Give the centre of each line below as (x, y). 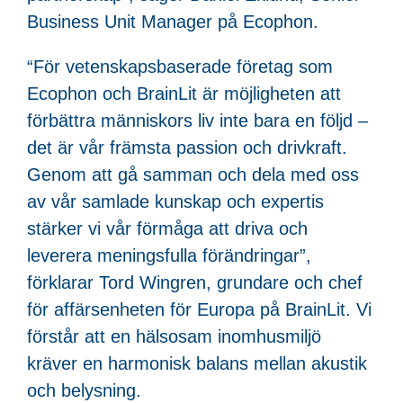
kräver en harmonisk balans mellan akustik (197, 363)
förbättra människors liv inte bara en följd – (197, 120)
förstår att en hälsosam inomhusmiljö (174, 336)
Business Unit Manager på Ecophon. (173, 21)
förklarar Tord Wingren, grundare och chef (195, 282)
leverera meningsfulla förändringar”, (169, 255)
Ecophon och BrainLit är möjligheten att (184, 93)
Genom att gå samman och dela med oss (193, 174)
